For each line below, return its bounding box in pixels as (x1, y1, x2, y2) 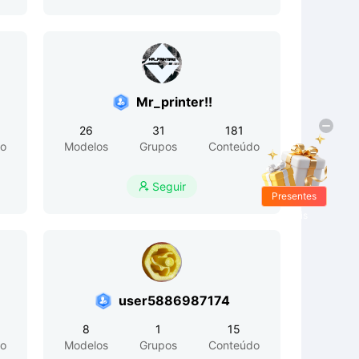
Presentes (272, 190, 317, 203)
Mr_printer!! (135, 94, 212, 110)
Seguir (152, 179, 186, 193)
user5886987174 (118, 292, 230, 309)
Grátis (280, 209, 308, 222)
